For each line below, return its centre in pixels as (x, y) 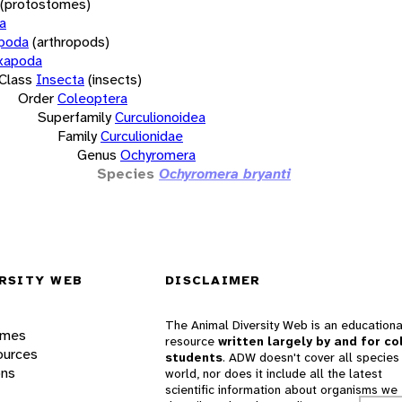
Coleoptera (92, 98)
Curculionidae (142, 135)
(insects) (115, 79)
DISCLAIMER (213, 280)
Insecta (60, 79)
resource (192, 341)
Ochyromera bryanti (225, 173)
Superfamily (74, 117)
